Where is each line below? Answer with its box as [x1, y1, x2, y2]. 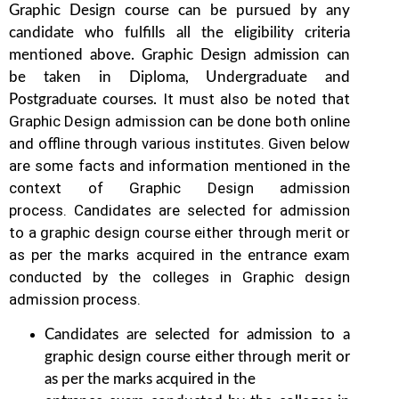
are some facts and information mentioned [9, 156, 312, 175]
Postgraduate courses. [9, 91, 163, 107]
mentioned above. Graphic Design [9, 46, 255, 62]
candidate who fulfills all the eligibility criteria [9, 24, 351, 40]
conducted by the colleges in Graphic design [9, 267, 351, 286]
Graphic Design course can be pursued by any [9, 2, 351, 18]
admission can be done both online [114, 111, 351, 130]
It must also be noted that [162, 89, 351, 108]
